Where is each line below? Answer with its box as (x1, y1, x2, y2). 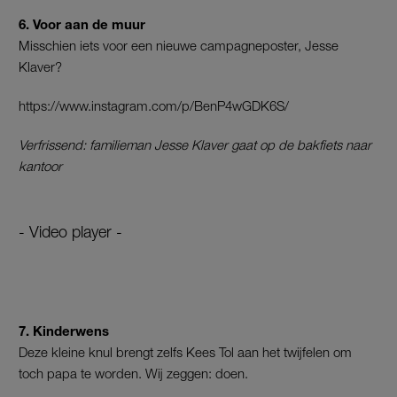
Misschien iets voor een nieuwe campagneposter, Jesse (19, 37, 339, 54)
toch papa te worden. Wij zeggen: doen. (19, 365, 248, 382)
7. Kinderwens (19, 323, 113, 339)
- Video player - (19, 222, 122, 242)
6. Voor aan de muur (19, 16, 145, 33)
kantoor (19, 158, 62, 175)
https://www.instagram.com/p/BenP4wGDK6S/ (19, 97, 289, 114)
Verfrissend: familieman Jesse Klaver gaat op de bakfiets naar (19, 136, 371, 153)
